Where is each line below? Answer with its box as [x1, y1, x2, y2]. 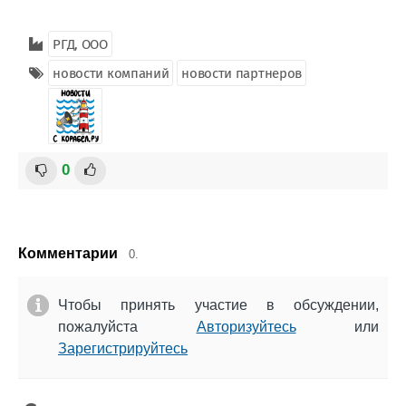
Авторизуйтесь [196, 319, 296, 334]
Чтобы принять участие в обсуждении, [58, 297, 379, 313]
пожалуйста [58, 319, 197, 334]
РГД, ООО [53, 36, 108, 53]
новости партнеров [181, 65, 303, 82]
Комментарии [18, 246, 118, 261]
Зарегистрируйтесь [58, 341, 188, 356]
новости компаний [53, 65, 169, 82]
